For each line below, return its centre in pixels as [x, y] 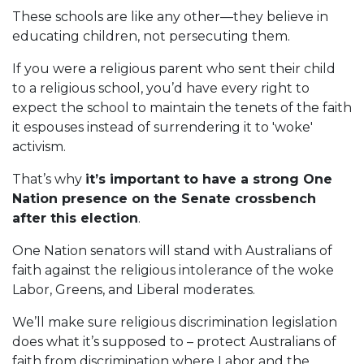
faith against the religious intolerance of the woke [173, 270]
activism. [39, 147]
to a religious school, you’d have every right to [161, 88]
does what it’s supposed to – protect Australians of [174, 342]
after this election [75, 218]
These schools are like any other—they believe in [170, 17]
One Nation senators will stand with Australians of [172, 251]
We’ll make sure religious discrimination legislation [175, 322]
